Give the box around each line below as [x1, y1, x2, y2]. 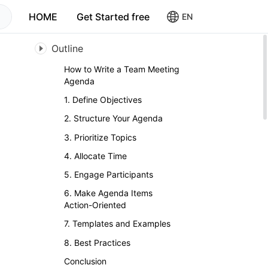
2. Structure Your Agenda [64, 113, 163, 124]
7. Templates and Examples [64, 218, 170, 229]
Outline [51, 42, 83, 54]
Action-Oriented [64, 200, 126, 211]
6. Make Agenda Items [64, 188, 153, 199]
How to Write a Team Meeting [64, 64, 179, 74]
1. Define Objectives [64, 95, 142, 105]
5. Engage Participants [64, 169, 153, 179]
